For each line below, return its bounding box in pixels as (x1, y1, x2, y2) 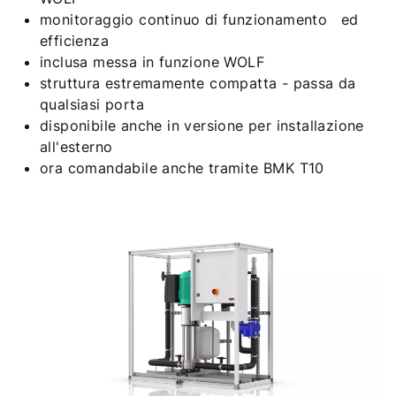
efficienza (40, 32, 110, 49)
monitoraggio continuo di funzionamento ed (40, 11, 359, 28)
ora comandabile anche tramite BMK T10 (40, 159, 324, 177)
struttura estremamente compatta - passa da (40, 74, 356, 92)
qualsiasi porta (40, 95, 145, 113)
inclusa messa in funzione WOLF (40, 53, 264, 71)
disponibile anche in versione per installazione (40, 117, 364, 134)
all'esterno (40, 138, 113, 156)
